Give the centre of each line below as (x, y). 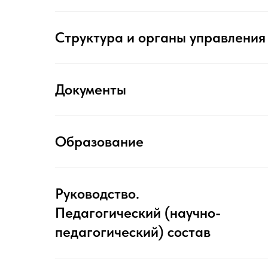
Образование (99, 141)
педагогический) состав (133, 232)
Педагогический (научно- (138, 213)
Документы (91, 89)
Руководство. (97, 194)
